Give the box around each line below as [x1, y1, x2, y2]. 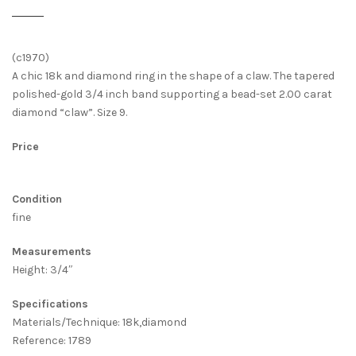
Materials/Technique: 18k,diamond [12, 315, 187, 329]
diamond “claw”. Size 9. [12, 105, 127, 119]
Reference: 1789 [12, 333, 91, 347]
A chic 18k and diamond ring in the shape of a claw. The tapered [12, 68, 335, 83]
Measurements [12, 244, 91, 258]
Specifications [12, 296, 88, 311]
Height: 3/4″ [12, 262, 73, 277]
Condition [12, 192, 62, 206]
